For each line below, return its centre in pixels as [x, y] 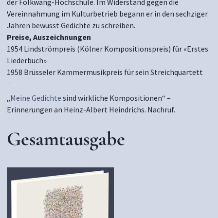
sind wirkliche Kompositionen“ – [117, 98]
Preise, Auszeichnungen [49, 37]
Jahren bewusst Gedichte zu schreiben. [71, 25]
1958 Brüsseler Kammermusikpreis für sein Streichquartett [105, 72]
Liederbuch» [27, 60]
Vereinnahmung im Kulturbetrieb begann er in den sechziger [107, 14]
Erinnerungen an [35, 109]
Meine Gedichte [36, 98]
